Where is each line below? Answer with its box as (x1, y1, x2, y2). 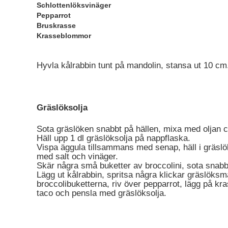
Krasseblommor (37, 32, 91, 40)
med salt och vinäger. (37, 151, 118, 161)
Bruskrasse (37, 21, 76, 30)
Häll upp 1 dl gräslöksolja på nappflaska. (37, 133, 190, 143)
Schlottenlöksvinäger (37, 1, 111, 10)
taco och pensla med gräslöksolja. (37, 188, 166, 198)
